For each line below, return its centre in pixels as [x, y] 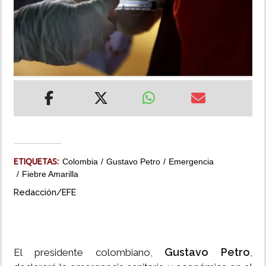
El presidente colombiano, [89, 253]
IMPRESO [28, 90]
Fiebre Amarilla [50, 174]
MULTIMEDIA [35, 56]
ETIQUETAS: [38, 162]
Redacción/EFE [45, 192]
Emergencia [191, 162]
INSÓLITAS [31, 22]
